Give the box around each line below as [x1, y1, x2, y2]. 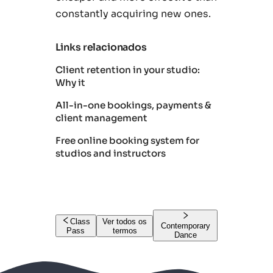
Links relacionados [55, 41, 147, 54]
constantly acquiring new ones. [55, 7, 211, 21]
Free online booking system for [55, 135, 199, 147]
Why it [55, 77, 85, 89]
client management [55, 112, 147, 124]
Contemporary [160, 221, 210, 231]
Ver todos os [102, 216, 147, 226]
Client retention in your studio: [55, 64, 200, 76]
